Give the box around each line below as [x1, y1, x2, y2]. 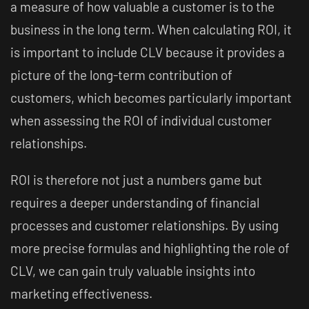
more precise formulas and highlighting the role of [10, 240, 290, 256]
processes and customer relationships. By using [10, 217, 279, 233]
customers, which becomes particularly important [10, 90, 292, 106]
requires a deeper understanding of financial [10, 195, 259, 210]
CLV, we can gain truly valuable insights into [10, 263, 255, 279]
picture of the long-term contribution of [10, 67, 232, 83]
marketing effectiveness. [10, 286, 152, 301]
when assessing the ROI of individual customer [10, 112, 272, 128]
